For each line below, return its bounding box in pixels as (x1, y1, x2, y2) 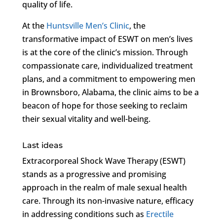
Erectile (146, 208, 174, 220)
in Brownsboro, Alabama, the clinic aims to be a (22, 86, 199, 98)
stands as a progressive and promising (22, 168, 166, 180)
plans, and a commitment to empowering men (22, 73, 195, 84)
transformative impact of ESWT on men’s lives (22, 33, 193, 44)
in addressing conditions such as (22, 208, 146, 220)
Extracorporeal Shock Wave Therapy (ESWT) (22, 155, 185, 166)
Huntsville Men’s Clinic (46, 20, 129, 31)
